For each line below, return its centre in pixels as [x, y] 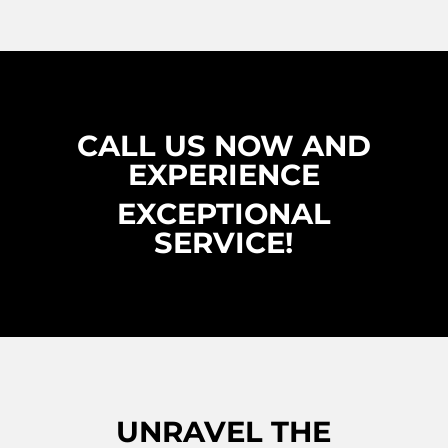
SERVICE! [224, 242]
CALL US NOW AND [223, 145]
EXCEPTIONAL [223, 213]
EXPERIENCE [223, 174]
